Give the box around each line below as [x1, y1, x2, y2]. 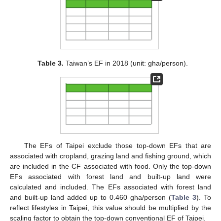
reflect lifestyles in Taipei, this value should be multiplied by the [10, 204, 211, 212]
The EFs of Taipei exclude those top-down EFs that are [24, 142, 211, 150]
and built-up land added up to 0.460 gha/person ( [10, 193, 171, 202]
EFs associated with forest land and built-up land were [10, 173, 211, 181]
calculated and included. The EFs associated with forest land [10, 183, 211, 191]
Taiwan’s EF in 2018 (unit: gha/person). [63, 59, 188, 67]
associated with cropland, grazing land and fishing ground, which [10, 152, 211, 160]
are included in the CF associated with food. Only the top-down [10, 162, 211, 171]
